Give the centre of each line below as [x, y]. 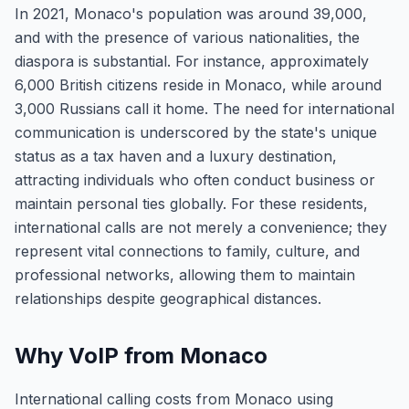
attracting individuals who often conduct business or [195, 180]
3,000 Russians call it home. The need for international [204, 109]
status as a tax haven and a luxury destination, [176, 156]
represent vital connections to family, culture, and [187, 251]
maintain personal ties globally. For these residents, [191, 204]
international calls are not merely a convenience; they [201, 227]
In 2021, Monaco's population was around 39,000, [191, 14]
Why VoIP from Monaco [141, 356]
